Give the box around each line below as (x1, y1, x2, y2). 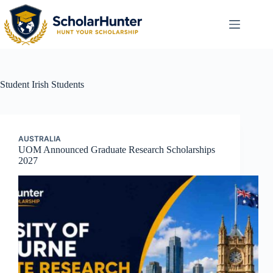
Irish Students (29, 79, 84, 90)
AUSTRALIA (18, 134, 61, 143)
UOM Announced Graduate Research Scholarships (18, 144, 215, 155)
